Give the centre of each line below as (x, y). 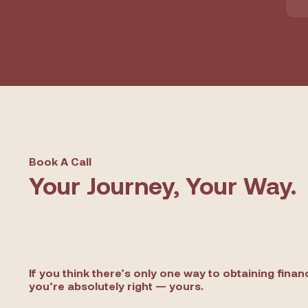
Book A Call (60, 161)
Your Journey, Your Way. (163, 185)
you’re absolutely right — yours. (116, 286)
